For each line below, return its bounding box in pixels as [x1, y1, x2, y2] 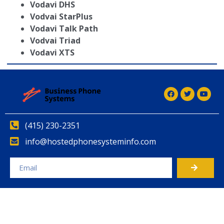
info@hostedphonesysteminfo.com [25, 135, 156, 147]
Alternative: [10, 179, 53, 190]
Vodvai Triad [30, 34, 80, 46]
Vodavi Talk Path [30, 22, 98, 34]
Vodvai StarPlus [30, 10, 92, 22]
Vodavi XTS [30, 46, 74, 58]
